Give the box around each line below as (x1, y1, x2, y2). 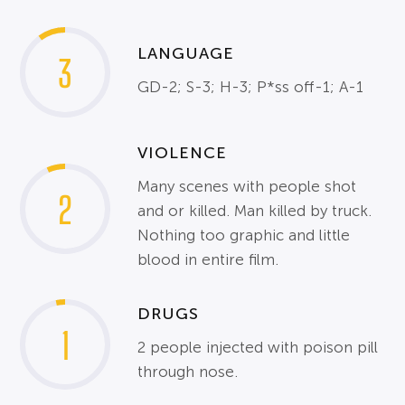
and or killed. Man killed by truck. (137, 202, 372, 221)
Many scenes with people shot (137, 178, 357, 196)
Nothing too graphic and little (137, 227, 351, 245)
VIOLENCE (137, 144, 228, 163)
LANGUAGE (137, 44, 235, 63)
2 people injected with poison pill (137, 338, 379, 356)
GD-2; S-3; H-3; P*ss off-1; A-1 (137, 79, 364, 97)
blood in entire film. (137, 251, 279, 269)
